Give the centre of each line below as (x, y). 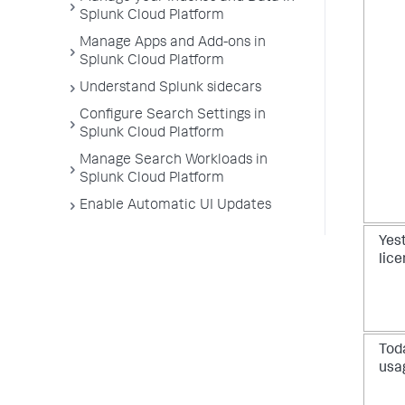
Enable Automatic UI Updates (175, 206)
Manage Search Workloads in (174, 161)
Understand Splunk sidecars (170, 89)
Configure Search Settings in (173, 116)
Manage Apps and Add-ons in (173, 43)
